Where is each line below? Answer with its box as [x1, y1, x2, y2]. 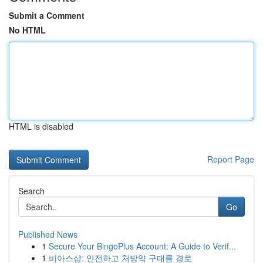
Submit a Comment [9, 9, 85, 21]
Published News [18, 228, 77, 240]
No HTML [9, 24, 46, 36]
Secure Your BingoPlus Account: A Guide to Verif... [49, 240, 236, 252]
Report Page [207, 153, 254, 165]
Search [18, 185, 45, 197]
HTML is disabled [9, 120, 73, 132]
